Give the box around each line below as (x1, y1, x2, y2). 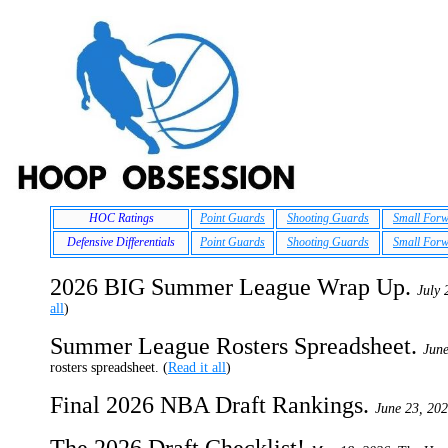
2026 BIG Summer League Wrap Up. (50, 274, 417, 300)
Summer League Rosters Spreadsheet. (50, 333, 423, 359)
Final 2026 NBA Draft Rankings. (50, 392, 375, 418)
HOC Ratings (88, 211, 154, 225)
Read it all (168, 360, 226, 375)
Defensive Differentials (67, 235, 175, 249)
